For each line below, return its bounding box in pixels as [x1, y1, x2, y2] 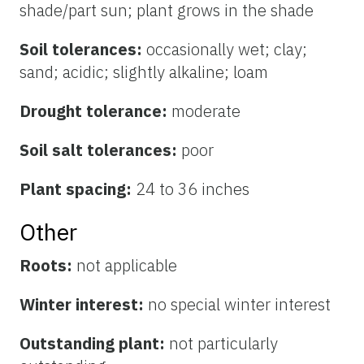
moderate [171, 100, 240, 123]
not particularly [169, 332, 278, 355]
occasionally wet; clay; [146, 38, 307, 61]
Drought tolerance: [19, 100, 171, 123]
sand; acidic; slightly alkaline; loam [19, 61, 268, 84]
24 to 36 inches [136, 178, 249, 201]
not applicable [76, 254, 177, 277]
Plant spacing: [19, 178, 136, 201]
